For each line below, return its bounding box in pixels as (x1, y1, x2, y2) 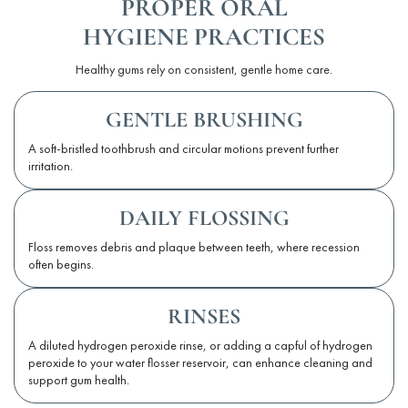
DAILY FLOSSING (118, 205, 290, 232)
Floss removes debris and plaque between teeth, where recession (28, 239, 360, 256)
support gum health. (28, 372, 129, 389)
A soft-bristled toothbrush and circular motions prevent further (28, 140, 339, 158)
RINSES (168, 303, 240, 331)
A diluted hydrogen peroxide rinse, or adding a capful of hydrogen (28, 337, 372, 354)
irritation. (28, 158, 73, 175)
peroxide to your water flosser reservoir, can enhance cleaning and (28, 354, 372, 372)
